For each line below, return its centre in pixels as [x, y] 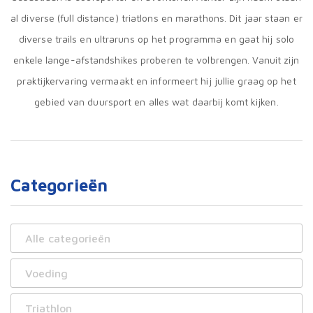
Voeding [46, 274]
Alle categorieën [68, 239]
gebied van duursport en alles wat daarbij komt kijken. [156, 102]
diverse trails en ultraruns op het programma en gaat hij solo [156, 39]
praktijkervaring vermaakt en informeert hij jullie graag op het [156, 81]
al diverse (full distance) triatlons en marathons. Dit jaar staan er [156, 18]
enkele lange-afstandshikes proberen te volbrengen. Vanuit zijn [156, 60]
